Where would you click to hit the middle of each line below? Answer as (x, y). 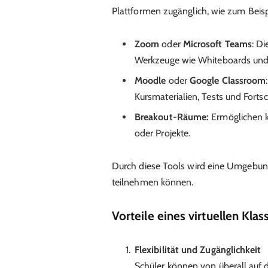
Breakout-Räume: (172, 117)
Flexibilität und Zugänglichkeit (198, 250)
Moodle (150, 81)
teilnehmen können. (153, 182)
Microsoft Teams (217, 44)
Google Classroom (228, 81)
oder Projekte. (162, 133)
